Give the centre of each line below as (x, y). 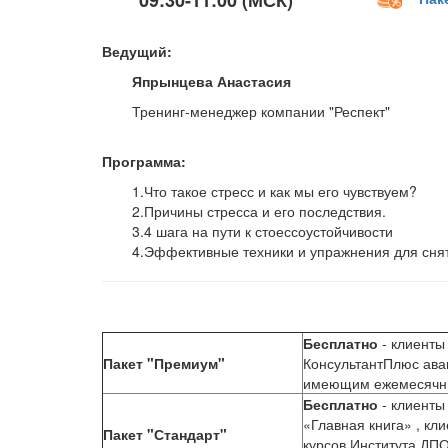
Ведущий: (137, 51)
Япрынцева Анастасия (211, 81)
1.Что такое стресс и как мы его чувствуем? (274, 191)
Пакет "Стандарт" (165, 434)
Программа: (144, 161)
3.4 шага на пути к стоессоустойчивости (262, 231)
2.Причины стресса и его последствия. (259, 211)
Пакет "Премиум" (164, 363)
